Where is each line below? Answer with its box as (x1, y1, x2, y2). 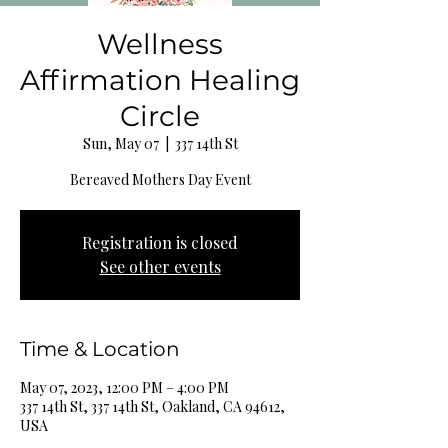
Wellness (97, 27, 223, 62)
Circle (120, 99, 200, 134)
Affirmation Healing (20, 63, 300, 98)
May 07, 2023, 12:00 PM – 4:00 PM (20, 378, 229, 398)
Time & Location (20, 337, 180, 362)
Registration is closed (82, 232, 238, 254)
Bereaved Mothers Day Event (69, 170, 251, 190)
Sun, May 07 (82, 134, 159, 154)
